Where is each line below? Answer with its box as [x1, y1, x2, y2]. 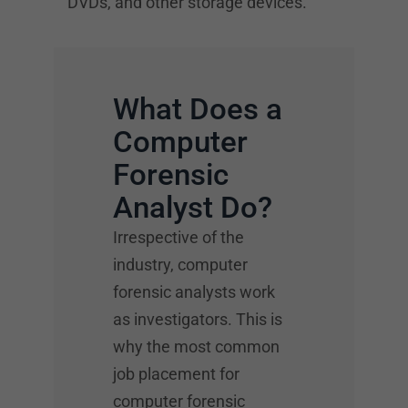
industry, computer [113, 255, 248, 274]
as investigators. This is [113, 310, 282, 329]
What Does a [113, 91, 282, 127]
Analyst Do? [113, 189, 272, 225]
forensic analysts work [113, 282, 275, 301]
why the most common [113, 337, 280, 356]
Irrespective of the [113, 228, 244, 247]
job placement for [113, 364, 240, 383]
